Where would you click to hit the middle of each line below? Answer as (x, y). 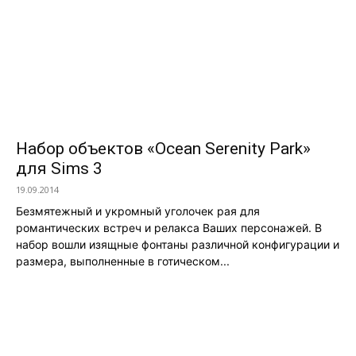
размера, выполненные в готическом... (123, 261)
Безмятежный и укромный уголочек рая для (138, 211)
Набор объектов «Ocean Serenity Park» (163, 148)
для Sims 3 (59, 168)
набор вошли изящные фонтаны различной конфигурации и (178, 244)
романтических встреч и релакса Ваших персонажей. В (169, 227)
